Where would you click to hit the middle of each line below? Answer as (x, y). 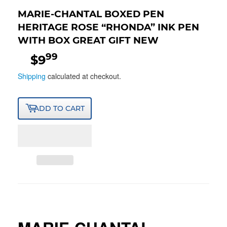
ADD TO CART (59, 109)
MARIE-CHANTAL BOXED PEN (91, 14)
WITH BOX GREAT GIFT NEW (88, 40)
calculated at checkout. (83, 76)
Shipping (32, 76)
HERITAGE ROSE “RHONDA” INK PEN (108, 27)
